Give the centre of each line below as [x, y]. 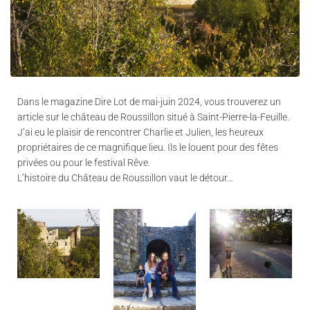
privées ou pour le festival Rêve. [84, 162]
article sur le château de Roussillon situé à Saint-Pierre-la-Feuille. [153, 117]
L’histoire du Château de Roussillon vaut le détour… [125, 177]
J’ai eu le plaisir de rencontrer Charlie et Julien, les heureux [140, 132]
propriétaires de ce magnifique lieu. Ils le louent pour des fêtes [148, 147]
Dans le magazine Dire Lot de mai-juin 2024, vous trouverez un [149, 101]
